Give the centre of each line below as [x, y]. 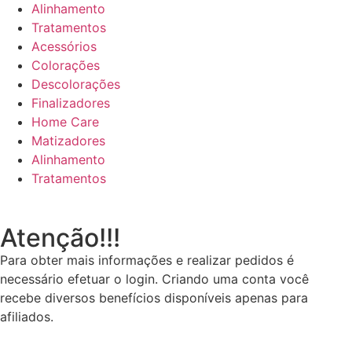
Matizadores [68, 141]
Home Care [65, 122]
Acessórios [64, 47]
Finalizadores [71, 103]
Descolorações [76, 84]
